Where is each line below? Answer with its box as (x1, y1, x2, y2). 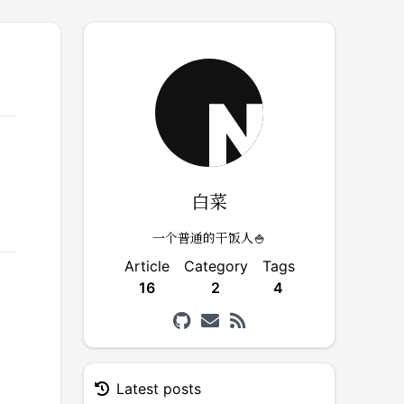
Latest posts (116, 380, 201, 398)
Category (183, 257, 248, 275)
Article (124, 257, 170, 275)
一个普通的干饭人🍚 (152, 228, 266, 246)
